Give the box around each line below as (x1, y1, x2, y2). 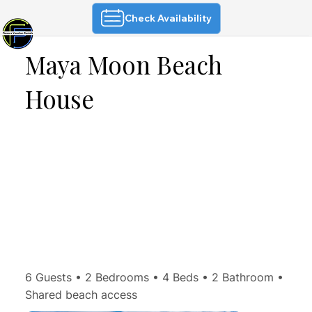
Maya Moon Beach (24, 47, 222, 81)
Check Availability (125, 12, 212, 25)
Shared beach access (24, 288, 137, 302)
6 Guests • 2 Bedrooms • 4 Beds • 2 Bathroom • (24, 270, 283, 285)
